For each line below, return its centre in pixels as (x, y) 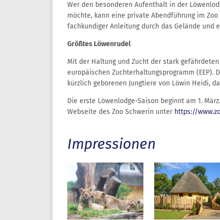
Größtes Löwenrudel (99, 44)
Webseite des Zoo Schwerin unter (121, 112)
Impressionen (111, 144)
